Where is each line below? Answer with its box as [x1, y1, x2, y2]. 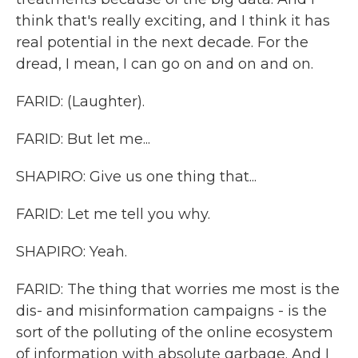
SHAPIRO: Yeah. [16, 243, 127, 261]
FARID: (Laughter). [16, 93, 145, 110]
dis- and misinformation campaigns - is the [16, 302, 327, 320]
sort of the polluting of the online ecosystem [16, 324, 333, 341]
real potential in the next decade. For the [16, 34, 308, 51]
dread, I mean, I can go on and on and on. [16, 55, 313, 73]
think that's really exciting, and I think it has [16, 12, 330, 30]
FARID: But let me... [16, 130, 150, 148]
